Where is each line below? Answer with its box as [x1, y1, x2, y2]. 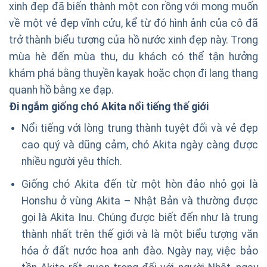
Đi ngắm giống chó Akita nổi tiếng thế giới [9, 101, 209, 113]
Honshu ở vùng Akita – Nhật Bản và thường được [21, 194, 258, 207]
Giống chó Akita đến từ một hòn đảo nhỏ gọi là [21, 178, 258, 190]
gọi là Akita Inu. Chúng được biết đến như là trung [21, 211, 258, 223]
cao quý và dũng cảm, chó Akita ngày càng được [21, 139, 258, 151]
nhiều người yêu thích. [21, 156, 122, 168]
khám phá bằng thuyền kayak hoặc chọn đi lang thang [9, 67, 258, 80]
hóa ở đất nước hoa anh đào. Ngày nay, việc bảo [21, 244, 258, 257]
